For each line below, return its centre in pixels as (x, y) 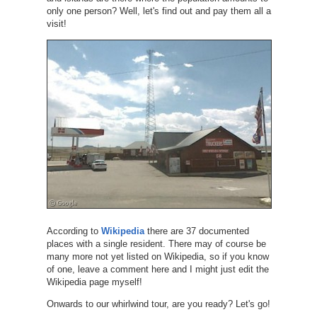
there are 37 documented (196, 231)
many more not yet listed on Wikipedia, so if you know (157, 256)
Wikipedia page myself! (94, 282)
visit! (56, 23)
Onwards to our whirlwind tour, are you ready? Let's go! (158, 304)
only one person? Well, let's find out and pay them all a (158, 11)
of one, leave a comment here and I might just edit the (157, 269)
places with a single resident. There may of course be (156, 243)
